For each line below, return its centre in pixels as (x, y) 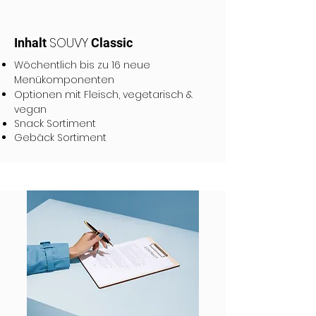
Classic (110, 43)
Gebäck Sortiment (60, 138)
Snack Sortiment (55, 123)
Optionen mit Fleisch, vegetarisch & (103, 95)
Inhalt (32, 43)
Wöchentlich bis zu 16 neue (82, 65)
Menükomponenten (64, 80)
